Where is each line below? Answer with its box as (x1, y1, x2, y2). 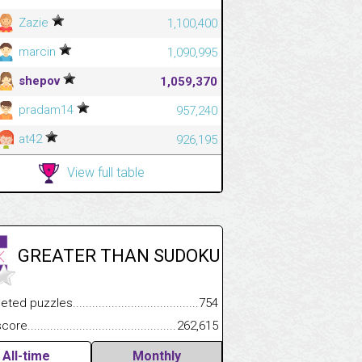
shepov (15, 73, 63, 88)
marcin (15, 44, 59, 59)
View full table (67, 164, 145, 180)
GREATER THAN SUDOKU (18, 245, 220, 266)
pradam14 (15, 102, 77, 117)
